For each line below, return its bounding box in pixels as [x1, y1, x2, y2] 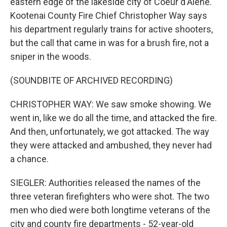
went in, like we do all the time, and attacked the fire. [10, 112, 217, 123]
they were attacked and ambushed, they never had [10, 140, 212, 150]
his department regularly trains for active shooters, [10, 24, 213, 34]
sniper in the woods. [10, 51, 91, 62]
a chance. [10, 154, 49, 164]
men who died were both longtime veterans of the [10, 205, 210, 215]
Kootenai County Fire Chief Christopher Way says [10, 10, 207, 21]
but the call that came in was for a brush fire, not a [10, 37, 209, 48]
